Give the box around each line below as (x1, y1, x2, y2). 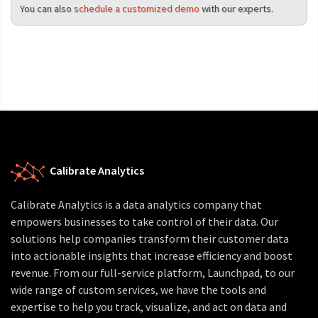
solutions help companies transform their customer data (11, 231, 289, 246)
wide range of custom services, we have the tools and (11, 283, 266, 297)
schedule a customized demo (74, 2, 199, 15)
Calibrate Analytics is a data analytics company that (11, 197, 262, 212)
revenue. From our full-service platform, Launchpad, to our (11, 265, 295, 280)
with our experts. (199, 2, 273, 15)
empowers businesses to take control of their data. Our (11, 214, 278, 229)
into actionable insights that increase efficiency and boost (11, 248, 292, 263)
